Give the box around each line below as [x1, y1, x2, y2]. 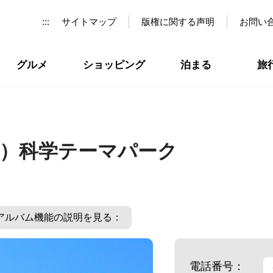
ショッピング [82, 59, 145, 71]
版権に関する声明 [141, 16, 214, 27]
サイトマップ [62, 16, 116, 27]
